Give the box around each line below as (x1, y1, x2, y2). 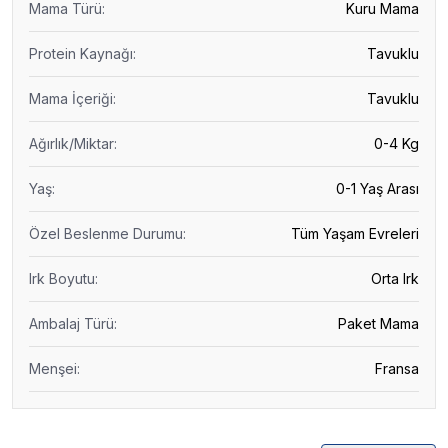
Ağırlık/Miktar (29, 135, 114, 153)
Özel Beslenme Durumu (29, 225, 183, 243)
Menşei (29, 360, 77, 378)
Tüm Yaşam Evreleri (291, 225, 419, 243)
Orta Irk (371, 270, 419, 288)
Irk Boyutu (29, 270, 95, 288)
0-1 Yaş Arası (336, 180, 419, 198)
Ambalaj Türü (29, 315, 114, 333)
